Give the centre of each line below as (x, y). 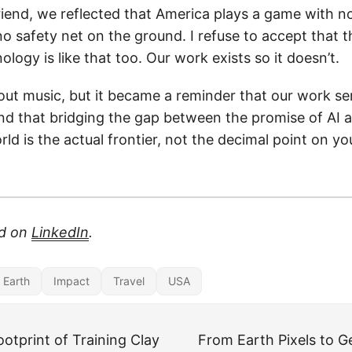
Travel (129, 281)
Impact (71, 281)
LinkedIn (60, 232)
